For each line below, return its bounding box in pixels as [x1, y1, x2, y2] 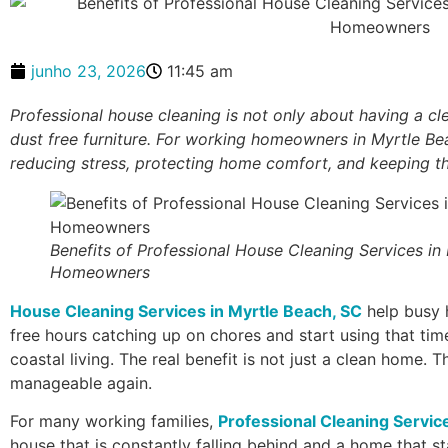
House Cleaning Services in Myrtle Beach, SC [10, 300, 362, 321]
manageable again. [10, 372, 152, 393]
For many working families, [10, 411, 218, 432]
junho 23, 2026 [31, 60, 146, 81]
